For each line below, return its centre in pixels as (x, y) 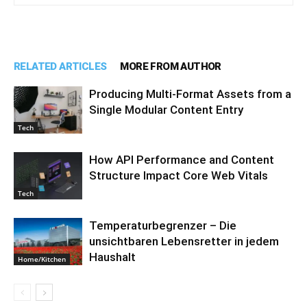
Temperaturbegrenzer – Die (163, 225)
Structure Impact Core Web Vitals (179, 175)
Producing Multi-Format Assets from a (190, 94)
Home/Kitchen (42, 259)
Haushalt (112, 257)
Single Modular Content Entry (166, 110)
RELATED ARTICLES (60, 66)
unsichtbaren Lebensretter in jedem (184, 241)
